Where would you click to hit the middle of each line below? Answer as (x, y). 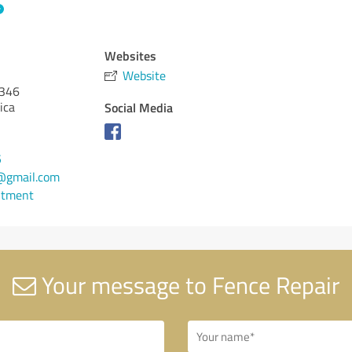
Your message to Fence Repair (188, 285)
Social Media (139, 107)
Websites (131, 55)
